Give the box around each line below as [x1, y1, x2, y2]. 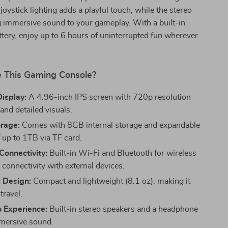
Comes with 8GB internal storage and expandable [20, 121, 201, 129]
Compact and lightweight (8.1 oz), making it [31, 177, 191, 185]
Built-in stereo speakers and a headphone [47, 205, 198, 213]
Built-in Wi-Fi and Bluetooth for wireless [47, 149, 197, 157]
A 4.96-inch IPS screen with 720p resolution [26, 93, 191, 101]
